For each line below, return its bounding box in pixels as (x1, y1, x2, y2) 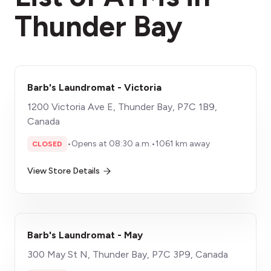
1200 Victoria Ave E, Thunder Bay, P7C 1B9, (27, 101, 217, 113)
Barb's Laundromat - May (27, 229, 143, 241)
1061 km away (155, 139, 210, 149)
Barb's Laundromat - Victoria (27, 82, 162, 93)
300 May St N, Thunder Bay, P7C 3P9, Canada (27, 249, 228, 260)
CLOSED (32, 140, 62, 148)
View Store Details (27, 166, 100, 176)
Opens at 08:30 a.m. (71, 139, 151, 149)
